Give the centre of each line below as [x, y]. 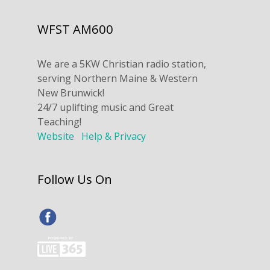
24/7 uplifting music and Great [106, 108]
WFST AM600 [76, 29]
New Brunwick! [71, 93]
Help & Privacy [114, 137]
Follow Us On [75, 179]
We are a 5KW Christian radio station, [122, 64]
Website [56, 137]
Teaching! [60, 122]
